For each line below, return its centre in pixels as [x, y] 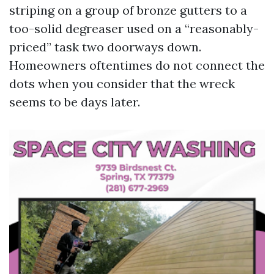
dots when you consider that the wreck [122, 83]
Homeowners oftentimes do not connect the [137, 65]
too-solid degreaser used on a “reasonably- [134, 28]
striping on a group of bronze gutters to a [128, 10]
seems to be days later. [75, 102]
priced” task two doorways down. [105, 47]
